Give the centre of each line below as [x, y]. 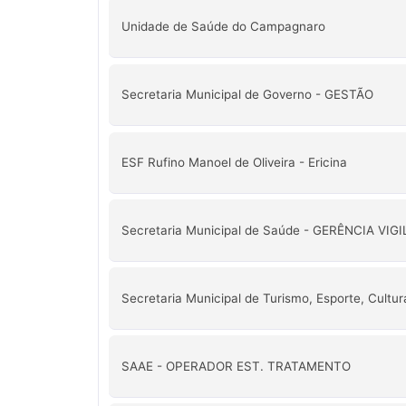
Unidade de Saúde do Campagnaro [223, 27]
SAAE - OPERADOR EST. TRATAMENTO [236, 366]
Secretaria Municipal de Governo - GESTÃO [247, 95]
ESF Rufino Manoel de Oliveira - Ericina [234, 162]
